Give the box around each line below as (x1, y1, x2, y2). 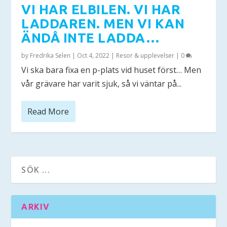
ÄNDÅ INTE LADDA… (21, 30, 160, 45)
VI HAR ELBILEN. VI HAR (21, 2, 181, 17)
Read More (27, 105, 69, 117)
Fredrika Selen (30, 51, 71, 60)
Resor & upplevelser (116, 51, 175, 60)
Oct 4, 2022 (77, 51, 110, 60)
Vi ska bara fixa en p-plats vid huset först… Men (21, 64, 202, 75)
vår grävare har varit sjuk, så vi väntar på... (21, 78, 182, 89)
